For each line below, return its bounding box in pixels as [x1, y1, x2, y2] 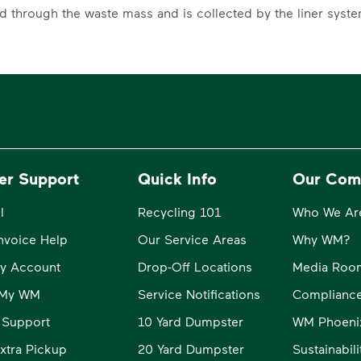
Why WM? [292, 230, 351, 247]
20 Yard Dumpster [137, 341, 244, 356]
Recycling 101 [137, 203, 221, 219]
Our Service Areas [137, 230, 247, 247]
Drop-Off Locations [137, 258, 252, 274]
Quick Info [137, 168, 217, 188]
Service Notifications [137, 285, 260, 301]
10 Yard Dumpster [137, 313, 243, 329]
